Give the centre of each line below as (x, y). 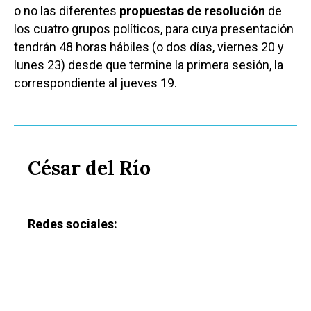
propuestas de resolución (192, 11)
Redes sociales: (73, 224)
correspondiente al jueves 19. (95, 83)
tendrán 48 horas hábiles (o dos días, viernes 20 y (149, 47)
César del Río (89, 168)
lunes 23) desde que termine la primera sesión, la (149, 65)
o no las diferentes (67, 11)
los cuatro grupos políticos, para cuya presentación (154, 29)
